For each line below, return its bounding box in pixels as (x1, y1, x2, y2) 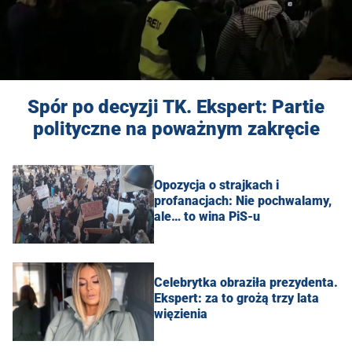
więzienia (154, 306, 207, 321)
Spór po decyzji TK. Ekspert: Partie (27, 95, 324, 118)
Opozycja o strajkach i (154, 177, 279, 192)
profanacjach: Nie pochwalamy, (154, 192, 332, 208)
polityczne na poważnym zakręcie (32, 117, 320, 140)
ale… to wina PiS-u (154, 208, 260, 224)
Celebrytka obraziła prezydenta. (154, 274, 338, 290)
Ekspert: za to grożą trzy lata (154, 290, 319, 306)
